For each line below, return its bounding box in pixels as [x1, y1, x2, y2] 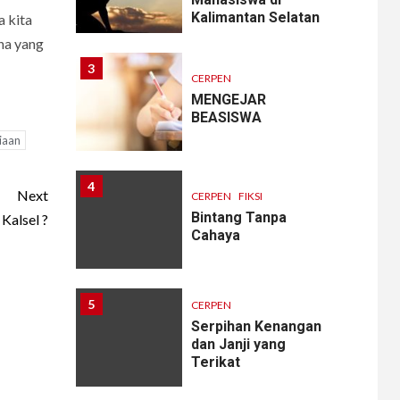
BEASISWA [191, 109, 262, 127]
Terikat [191, 354, 241, 371]
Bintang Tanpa [191, 209, 287, 227]
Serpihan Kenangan [191, 318, 322, 336]
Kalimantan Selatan [191, 9, 321, 27]
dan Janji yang [191, 336, 287, 354]
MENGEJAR [191, 91, 267, 109]
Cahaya [191, 227, 241, 245]
